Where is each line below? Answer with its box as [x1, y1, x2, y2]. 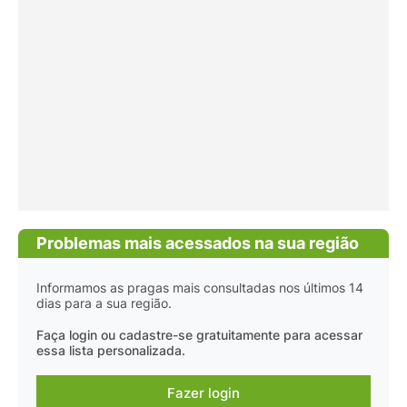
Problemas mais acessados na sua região [36, 233, 359, 253]
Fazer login [167, 384, 240, 402]
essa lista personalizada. [36, 343, 185, 359]
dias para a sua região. [36, 296, 172, 312]
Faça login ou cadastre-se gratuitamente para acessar [36, 328, 362, 343]
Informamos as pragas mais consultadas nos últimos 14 [36, 281, 363, 296]
